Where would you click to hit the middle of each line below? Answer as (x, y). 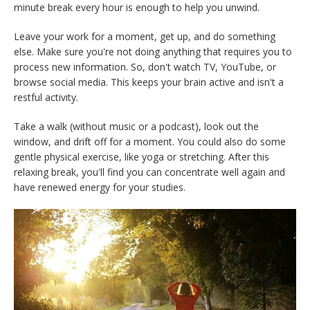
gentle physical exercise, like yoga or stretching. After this (142, 156)
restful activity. (46, 97)
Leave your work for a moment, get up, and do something (145, 36)
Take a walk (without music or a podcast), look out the (136, 126)
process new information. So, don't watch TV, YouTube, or (145, 66)
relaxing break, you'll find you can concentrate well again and (149, 172)
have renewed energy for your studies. (100, 187)
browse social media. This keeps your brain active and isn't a (149, 82)
